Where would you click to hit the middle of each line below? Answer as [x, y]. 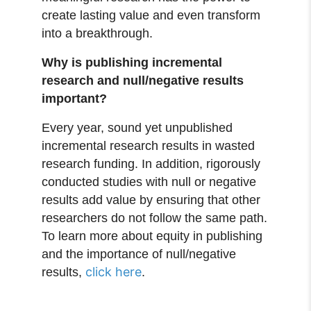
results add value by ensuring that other [151, 200]
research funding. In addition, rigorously [151, 163]
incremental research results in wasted [149, 145]
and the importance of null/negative [139, 254]
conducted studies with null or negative [149, 182]
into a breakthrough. [98, 33]
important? [78, 98]
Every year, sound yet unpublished [137, 127]
